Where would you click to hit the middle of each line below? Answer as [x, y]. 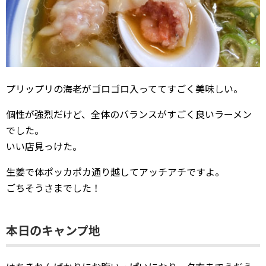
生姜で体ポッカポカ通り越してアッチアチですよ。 [115, 171]
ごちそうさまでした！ [53, 187]
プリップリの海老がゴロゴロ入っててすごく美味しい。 [124, 88]
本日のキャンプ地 [53, 230]
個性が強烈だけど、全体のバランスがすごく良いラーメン [129, 114]
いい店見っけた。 [44, 146]
